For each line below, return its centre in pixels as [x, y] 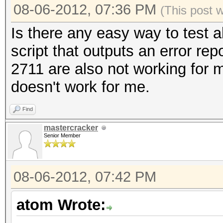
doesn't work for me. [80, 87]
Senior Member [62, 135]
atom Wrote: [61, 205]
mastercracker [71, 128]
